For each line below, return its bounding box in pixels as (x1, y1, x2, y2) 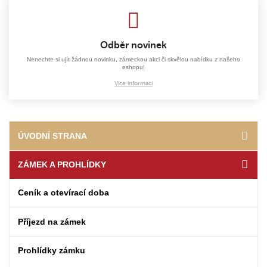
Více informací (114, 79, 153, 86)
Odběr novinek (100, 40, 167, 51)
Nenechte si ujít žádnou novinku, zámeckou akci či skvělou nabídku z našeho (27, 56, 240, 63)
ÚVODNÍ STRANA (18, 131, 88, 141)
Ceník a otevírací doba (18, 188, 110, 198)
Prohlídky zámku (18, 245, 86, 255)
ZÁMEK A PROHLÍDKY (18, 159, 107, 169)
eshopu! (122, 64, 145, 71)
